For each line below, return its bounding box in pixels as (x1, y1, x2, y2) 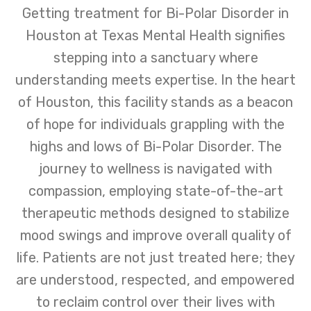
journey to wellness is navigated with (39, 160, 272, 177)
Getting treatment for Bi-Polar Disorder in (22, 4, 289, 22)
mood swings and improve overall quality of (19, 226, 292, 244)
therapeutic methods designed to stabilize (22, 204, 289, 221)
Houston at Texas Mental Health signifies (26, 26, 285, 44)
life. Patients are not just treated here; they (16, 249, 295, 266)
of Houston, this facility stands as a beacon (18, 93, 293, 110)
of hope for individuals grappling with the (26, 115, 285, 133)
